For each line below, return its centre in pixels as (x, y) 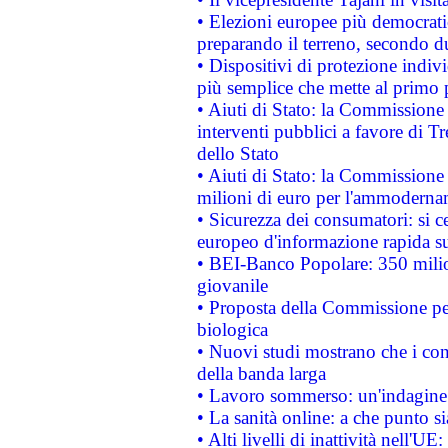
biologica (232, 329)
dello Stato (237, 153)
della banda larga (261, 373)
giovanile (232, 285)
